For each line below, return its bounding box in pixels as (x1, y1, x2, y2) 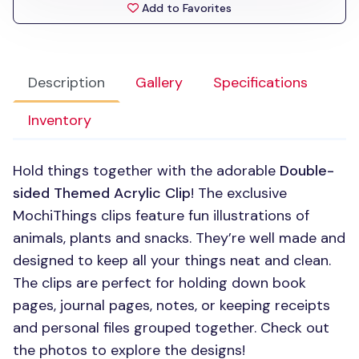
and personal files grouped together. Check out (13, 318, 329, 337)
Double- (280, 161, 334, 180)
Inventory (28, 111, 91, 130)
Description (28, 73, 105, 92)
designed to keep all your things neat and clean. (13, 251, 331, 270)
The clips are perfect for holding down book (13, 273, 306, 292)
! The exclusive (191, 184, 287, 203)
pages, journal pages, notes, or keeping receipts (13, 296, 330, 315)
